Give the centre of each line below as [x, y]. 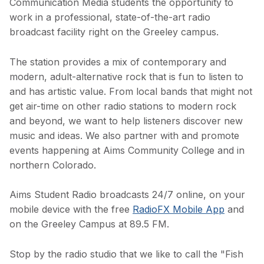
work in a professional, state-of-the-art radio [110, 17]
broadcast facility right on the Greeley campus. [114, 32]
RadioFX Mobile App [179, 209]
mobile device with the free [71, 209]
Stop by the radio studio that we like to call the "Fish [126, 254]
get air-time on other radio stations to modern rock [123, 106]
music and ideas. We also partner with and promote [124, 135]
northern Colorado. [54, 165]
